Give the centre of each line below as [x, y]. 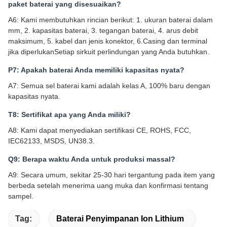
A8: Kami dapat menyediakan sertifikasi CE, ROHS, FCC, [100, 130]
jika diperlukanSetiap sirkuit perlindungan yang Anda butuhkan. [109, 52]
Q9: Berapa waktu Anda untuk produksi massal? [92, 159]
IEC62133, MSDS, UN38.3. [51, 141]
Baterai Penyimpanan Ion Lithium [120, 219]
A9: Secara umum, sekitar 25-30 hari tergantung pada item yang [111, 175]
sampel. [21, 196]
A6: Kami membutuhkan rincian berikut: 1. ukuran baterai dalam [110, 20]
